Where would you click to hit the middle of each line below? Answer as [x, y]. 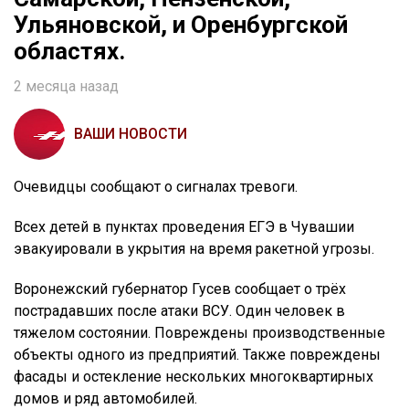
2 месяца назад [66, 87]
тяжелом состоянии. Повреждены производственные [199, 333]
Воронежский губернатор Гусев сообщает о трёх [180, 289]
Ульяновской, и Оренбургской [181, 25]
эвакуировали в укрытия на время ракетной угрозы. [194, 249]
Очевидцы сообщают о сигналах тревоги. [156, 187]
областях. [69, 52]
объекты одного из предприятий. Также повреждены [197, 355]
